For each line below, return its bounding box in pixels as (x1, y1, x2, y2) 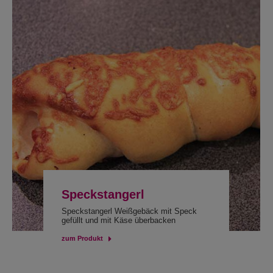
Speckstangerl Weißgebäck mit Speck (61, 207, 197, 216)
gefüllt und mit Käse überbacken (61, 216, 175, 225)
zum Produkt (61, 235, 103, 242)
